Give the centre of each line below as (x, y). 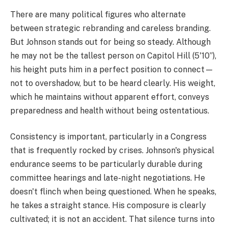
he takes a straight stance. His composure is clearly (108, 206)
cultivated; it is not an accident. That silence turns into (112, 219)
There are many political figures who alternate (98, 14)
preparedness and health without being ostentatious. (110, 110)
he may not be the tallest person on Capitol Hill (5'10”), (113, 55)
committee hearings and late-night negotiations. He (108, 178)
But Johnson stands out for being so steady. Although (110, 42)
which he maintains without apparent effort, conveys (110, 97)
